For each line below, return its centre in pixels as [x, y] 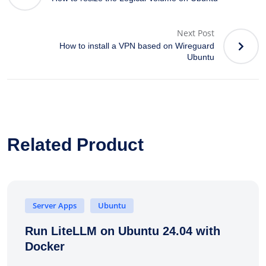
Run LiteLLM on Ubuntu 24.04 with [123, 231]
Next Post [196, 33]
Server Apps [55, 205]
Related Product [75, 144]
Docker [45, 246]
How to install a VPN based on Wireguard [137, 46]
